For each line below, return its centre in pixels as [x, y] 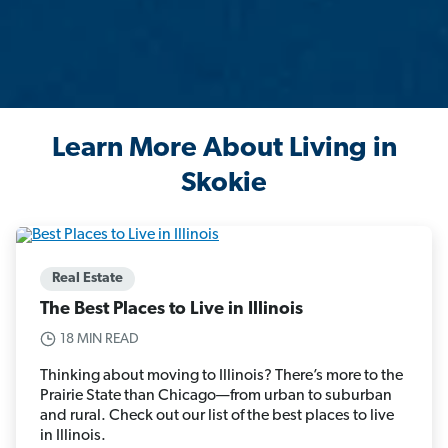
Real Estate [87, 278]
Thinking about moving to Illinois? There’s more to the [221, 375]
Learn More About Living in [224, 149]
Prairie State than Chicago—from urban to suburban [216, 395]
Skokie [224, 184]
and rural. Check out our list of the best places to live [217, 415]
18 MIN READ [99, 339]
